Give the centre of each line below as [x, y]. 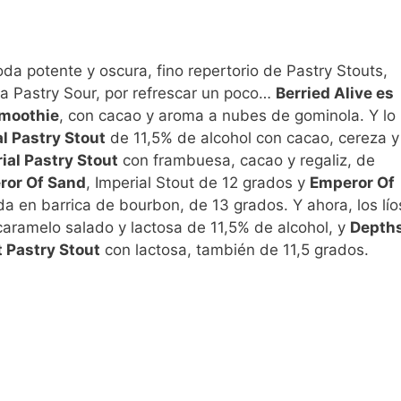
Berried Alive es [335, 94]
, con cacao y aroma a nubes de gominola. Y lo [227, 116]
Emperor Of [352, 183]
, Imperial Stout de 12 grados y [198, 183]
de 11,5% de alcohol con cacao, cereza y [252, 138]
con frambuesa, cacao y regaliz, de [247, 161]
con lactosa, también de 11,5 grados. [235, 250]
